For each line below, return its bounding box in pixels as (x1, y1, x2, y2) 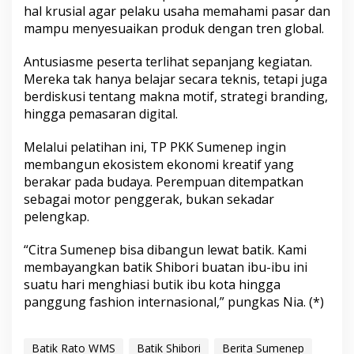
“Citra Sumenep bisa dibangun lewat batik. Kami (24, 241, 307, 259)
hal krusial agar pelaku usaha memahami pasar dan (24, 2, 330, 21)
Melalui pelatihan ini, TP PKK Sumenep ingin (24, 138, 286, 156)
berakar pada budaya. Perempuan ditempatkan (24, 173, 303, 191)
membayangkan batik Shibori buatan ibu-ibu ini (24, 258, 307, 277)
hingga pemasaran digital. (24, 105, 178, 123)
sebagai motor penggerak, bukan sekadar (24, 190, 274, 209)
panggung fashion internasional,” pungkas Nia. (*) (24, 293, 324, 311)
